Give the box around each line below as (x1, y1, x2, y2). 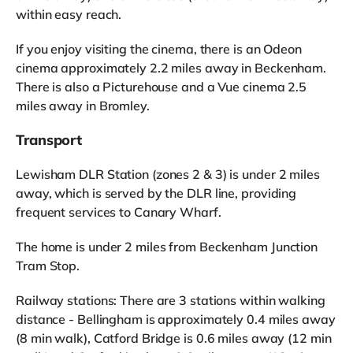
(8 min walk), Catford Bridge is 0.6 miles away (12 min (16, 330, 332, 347)
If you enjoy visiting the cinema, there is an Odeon (16, 41, 302, 58)
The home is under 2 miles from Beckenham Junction (16, 239, 318, 255)
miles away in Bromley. (16, 98, 150, 114)
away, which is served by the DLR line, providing (16, 185, 297, 202)
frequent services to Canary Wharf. (16, 204, 221, 221)
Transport (16, 131, 83, 150)
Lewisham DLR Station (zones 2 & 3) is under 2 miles (16, 166, 320, 183)
